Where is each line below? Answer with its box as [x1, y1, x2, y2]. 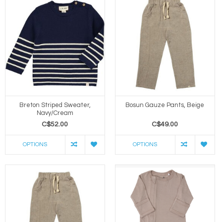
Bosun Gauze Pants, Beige [125, 101, 205, 109]
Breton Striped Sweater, [19, 101, 91, 109]
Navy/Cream [36, 109, 73, 116]
